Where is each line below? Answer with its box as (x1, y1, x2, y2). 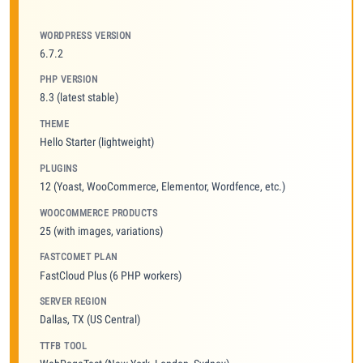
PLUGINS (40, 162, 78, 174)
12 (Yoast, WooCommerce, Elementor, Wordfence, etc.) (40, 180, 285, 194)
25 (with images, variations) (40, 224, 163, 237)
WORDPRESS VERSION (40, 29, 131, 41)
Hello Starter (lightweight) (40, 135, 154, 149)
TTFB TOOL (40, 340, 88, 352)
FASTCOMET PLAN (40, 251, 117, 263)
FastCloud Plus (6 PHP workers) (40, 268, 181, 282)
